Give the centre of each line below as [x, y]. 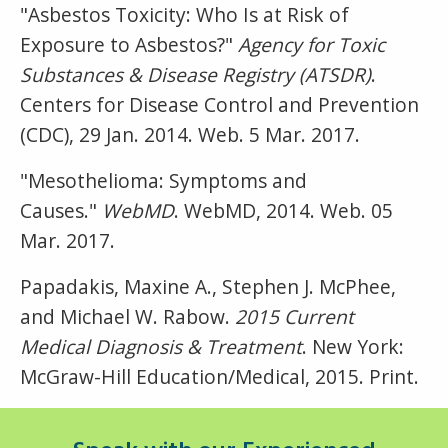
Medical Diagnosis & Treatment [161, 346]
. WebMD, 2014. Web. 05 [283, 210]
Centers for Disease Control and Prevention [219, 104]
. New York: [353, 346]
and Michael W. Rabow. [127, 316]
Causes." [61, 210]
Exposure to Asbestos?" [129, 44]
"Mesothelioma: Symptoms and [163, 180]
